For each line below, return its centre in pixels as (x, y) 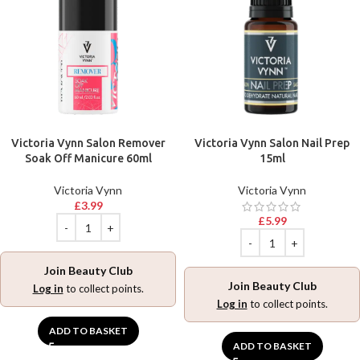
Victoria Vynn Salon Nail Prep (272, 143)
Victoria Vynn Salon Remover (88, 143)
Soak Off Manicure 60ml (88, 158)
